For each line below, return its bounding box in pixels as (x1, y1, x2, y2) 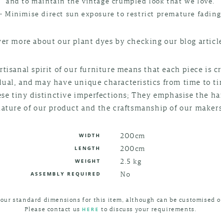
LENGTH (74, 144, 101, 151)
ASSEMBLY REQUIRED (31, 170, 101, 177)
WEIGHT (75, 157, 101, 164)
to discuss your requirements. (99, 205, 197, 213)
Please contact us (24, 205, 82, 213)
